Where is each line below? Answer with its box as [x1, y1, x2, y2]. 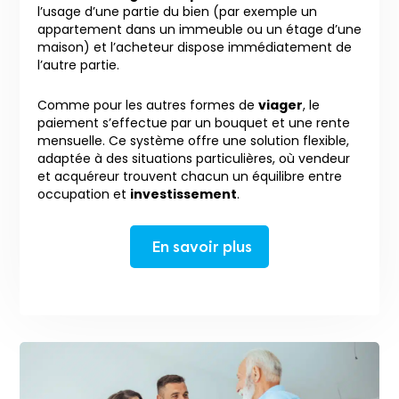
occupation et [37, 184, 130, 203]
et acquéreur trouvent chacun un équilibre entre [37, 167, 342, 185]
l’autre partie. [37, 55, 119, 74]
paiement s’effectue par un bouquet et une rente [37, 113, 350, 132]
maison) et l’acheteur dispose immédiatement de [37, 37, 352, 56]
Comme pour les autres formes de [37, 95, 258, 114]
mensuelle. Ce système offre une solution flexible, [37, 131, 349, 150]
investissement [130, 184, 237, 203]
